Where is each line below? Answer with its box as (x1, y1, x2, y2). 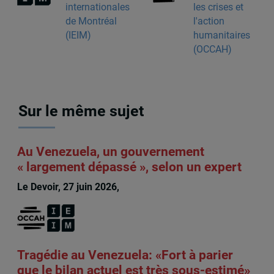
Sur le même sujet (18, 102, 144, 120)
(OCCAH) (193, 43, 232, 55)
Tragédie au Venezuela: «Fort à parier (17, 248, 233, 263)
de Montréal (65, 15, 117, 27)
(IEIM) (65, 29, 91, 41)
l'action (193, 15, 224, 27)
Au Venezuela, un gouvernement (17, 144, 204, 159)
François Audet (121, 180, 188, 193)
